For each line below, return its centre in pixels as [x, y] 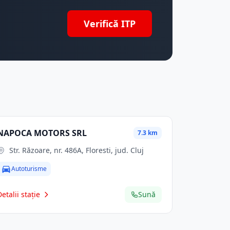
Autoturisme [29, 169]
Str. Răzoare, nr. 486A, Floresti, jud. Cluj [77, 150]
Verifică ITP [110, 24]
